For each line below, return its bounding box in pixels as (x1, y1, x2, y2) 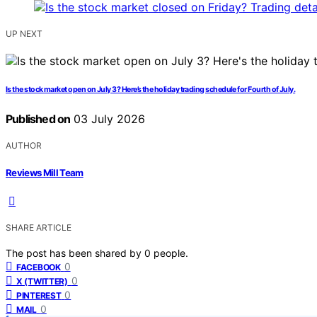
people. (154, 246, 188, 259)
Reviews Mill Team (6, 166, 83, 178)
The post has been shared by (6, 246, 144, 259)
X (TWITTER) (16, 275, 68, 287)
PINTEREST (16, 289, 62, 301)
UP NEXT (6, 28, 42, 40)
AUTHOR (6, 140, 42, 151)
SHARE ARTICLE (6, 221, 71, 233)
